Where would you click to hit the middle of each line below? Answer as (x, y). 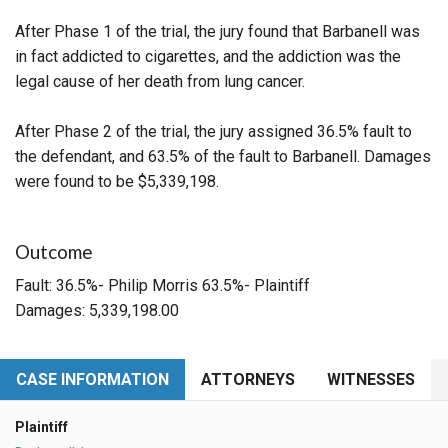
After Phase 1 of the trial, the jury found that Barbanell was (217, 31)
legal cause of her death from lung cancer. (160, 81)
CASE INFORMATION (92, 379)
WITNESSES (371, 379)
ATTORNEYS (248, 379)
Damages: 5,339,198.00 (97, 310)
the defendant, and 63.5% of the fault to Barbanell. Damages (223, 156)
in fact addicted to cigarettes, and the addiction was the (208, 56)
